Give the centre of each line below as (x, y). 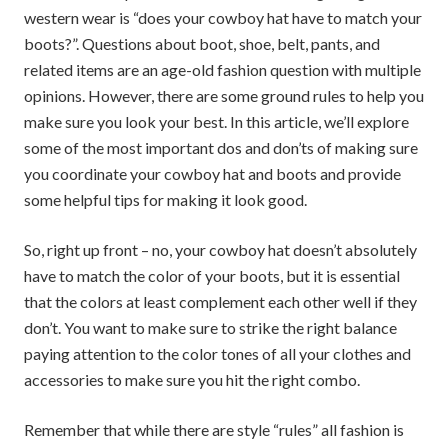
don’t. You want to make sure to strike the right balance (210, 327)
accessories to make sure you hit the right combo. (192, 379)
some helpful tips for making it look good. (165, 199)
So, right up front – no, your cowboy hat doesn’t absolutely (220, 249)
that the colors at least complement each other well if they (220, 301)
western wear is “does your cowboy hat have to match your (223, 17)
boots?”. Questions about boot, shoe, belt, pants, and (202, 43)
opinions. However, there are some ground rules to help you (224, 95)
